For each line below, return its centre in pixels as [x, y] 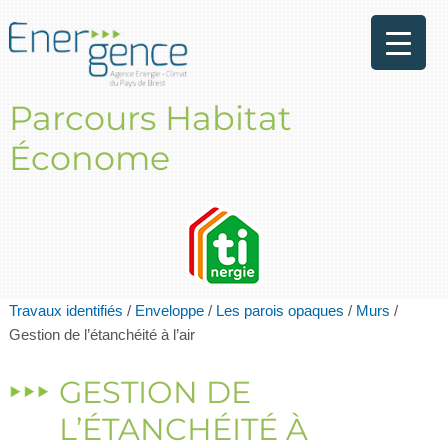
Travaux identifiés [65, 311]
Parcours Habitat [150, 117]
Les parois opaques [279, 311]
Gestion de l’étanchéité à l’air [101, 335]
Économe [89, 157]
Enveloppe [169, 311]
